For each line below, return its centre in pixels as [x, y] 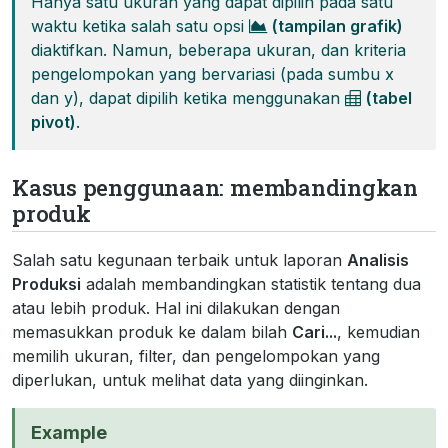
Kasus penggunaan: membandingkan [215, 186]
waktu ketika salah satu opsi [140, 25]
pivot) [53, 121]
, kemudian [378, 331]
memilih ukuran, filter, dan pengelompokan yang [196, 355]
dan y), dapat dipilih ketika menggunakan [188, 97]
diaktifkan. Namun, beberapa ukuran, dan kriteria [218, 49]
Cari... [314, 331]
